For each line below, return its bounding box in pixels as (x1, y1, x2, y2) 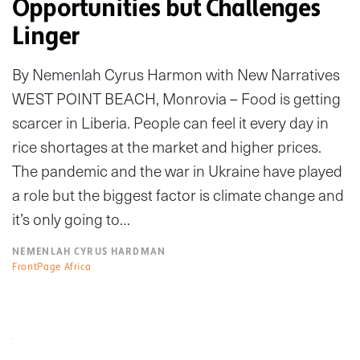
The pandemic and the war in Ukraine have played (12, 159, 342, 182)
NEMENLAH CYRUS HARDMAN (12, 245, 166, 258)
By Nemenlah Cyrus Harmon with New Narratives (12, 63, 340, 86)
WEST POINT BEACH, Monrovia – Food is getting (12, 87, 341, 110)
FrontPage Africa (12, 260, 92, 273)
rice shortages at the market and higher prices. (12, 135, 321, 158)
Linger (12, 20, 80, 52)
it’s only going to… (12, 207, 130, 231)
